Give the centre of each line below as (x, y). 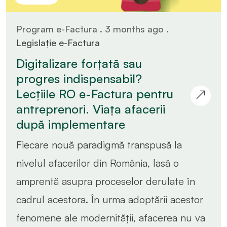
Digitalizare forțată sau (79, 63)
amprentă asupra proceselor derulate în (106, 181)
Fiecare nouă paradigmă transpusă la (99, 144)
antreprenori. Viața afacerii (91, 109)
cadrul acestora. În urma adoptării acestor (110, 199)
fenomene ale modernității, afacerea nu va (111, 217)
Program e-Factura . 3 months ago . (92, 29)
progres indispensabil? (79, 78)
